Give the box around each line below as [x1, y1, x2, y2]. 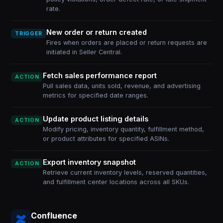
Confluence [31, 210, 78, 221]
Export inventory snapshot [43, 158, 136, 166]
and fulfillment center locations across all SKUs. [43, 178, 190, 186]
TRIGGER [15, 30, 42, 37]
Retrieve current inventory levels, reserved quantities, [43, 169, 208, 176]
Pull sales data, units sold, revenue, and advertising [43, 82, 201, 90]
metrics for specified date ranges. [43, 92, 149, 99]
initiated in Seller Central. [46, 48, 122, 56]
